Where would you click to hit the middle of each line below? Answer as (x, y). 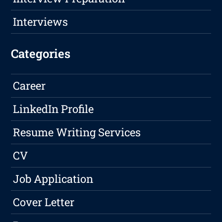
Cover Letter (44, 202)
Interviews (41, 22)
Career (29, 86)
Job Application (53, 179)
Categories (41, 54)
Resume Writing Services (77, 132)
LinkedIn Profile (54, 109)
